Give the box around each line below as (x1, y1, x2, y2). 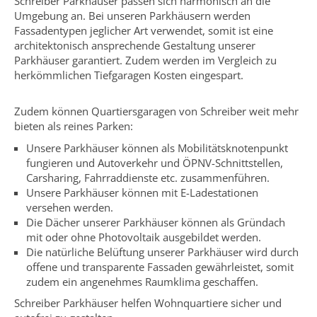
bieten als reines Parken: (14, 119, 133, 133)
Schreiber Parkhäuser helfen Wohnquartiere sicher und (14, 296, 282, 310)
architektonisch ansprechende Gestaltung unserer (14, 38, 255, 52)
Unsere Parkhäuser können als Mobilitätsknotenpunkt (25, 140, 288, 155)
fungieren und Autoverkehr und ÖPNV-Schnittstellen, (25, 155, 283, 170)
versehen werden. (25, 200, 113, 214)
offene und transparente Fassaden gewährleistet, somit (25, 259, 294, 274)
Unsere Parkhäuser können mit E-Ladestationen (25, 185, 258, 200)
